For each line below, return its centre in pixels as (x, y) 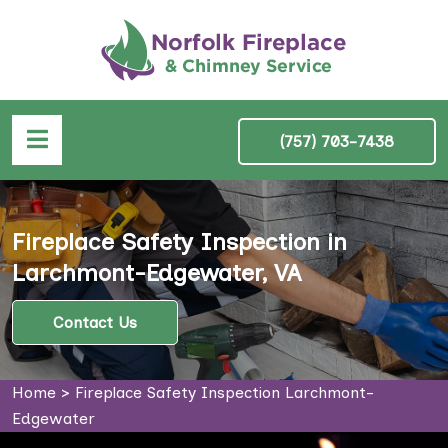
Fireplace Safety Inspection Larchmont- (224, 392)
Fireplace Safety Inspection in (179, 241)
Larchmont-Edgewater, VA (156, 272)
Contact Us (95, 322)
